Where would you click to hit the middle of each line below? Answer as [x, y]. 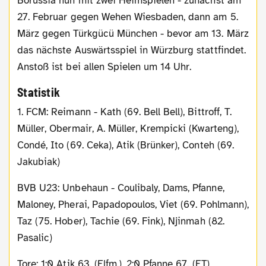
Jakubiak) [39, 161]
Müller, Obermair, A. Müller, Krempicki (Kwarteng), [128, 128]
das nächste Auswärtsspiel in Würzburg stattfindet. [132, 50]
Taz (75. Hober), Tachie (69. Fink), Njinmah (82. [121, 221]
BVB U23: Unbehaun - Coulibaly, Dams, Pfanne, [21, 188]
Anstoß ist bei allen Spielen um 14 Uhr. [104, 66]
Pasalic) [35, 237]
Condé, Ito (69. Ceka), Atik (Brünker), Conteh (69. [126, 145]
